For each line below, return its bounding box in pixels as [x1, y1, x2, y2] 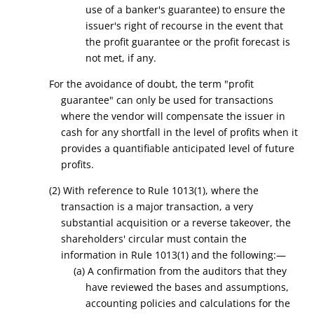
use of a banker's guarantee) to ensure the [86, 3, 286, 16]
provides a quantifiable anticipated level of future [61, 142, 295, 155]
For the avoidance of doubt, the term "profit [48, 77, 254, 90]
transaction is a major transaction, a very [61, 200, 254, 213]
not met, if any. [86, 51, 157, 64]
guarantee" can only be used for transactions [61, 93, 274, 107]
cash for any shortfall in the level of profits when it [61, 125, 299, 139]
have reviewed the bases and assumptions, [86, 280, 289, 294]
